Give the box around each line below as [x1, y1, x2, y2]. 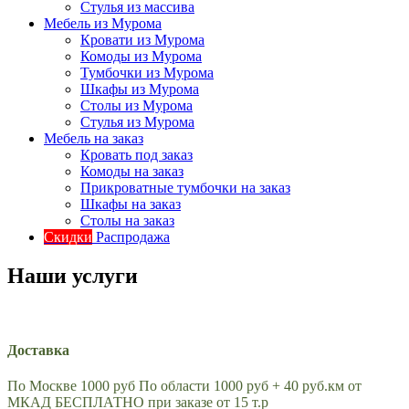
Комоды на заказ [80, 163, 184, 179]
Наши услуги [7, 263, 138, 288]
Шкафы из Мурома [80, 80, 199, 97]
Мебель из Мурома [44, 15, 162, 31]
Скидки [44, 228, 92, 245]
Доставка [7, 341, 69, 358]
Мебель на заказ [44, 130, 143, 146]
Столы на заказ [80, 212, 174, 228]
